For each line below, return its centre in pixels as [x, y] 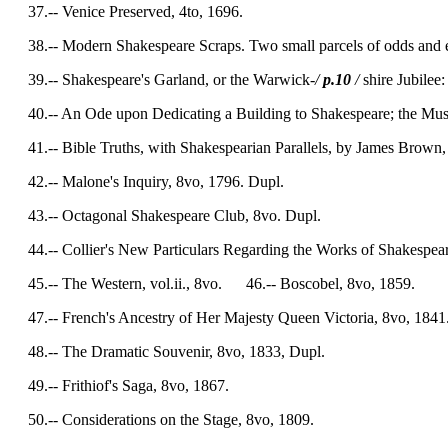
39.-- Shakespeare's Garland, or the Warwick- [161, 79]
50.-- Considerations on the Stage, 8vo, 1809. [161, 419]
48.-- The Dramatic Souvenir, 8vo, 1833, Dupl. [166, 351]
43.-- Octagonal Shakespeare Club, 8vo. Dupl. [164, 215]
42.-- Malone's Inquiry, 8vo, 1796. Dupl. [146, 181]
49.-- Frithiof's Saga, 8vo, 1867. [118, 385]
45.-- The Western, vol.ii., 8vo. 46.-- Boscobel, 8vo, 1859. [211, 283]
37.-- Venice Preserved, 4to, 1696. [125, 11]
